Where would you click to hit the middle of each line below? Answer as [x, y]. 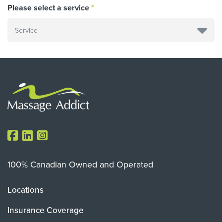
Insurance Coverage [46, 210]
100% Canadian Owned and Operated [80, 164]
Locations [26, 190]
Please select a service [48, 7]
